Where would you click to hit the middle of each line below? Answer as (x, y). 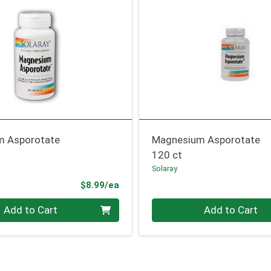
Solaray (165, 169)
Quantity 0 (175, 205)
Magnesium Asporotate (206, 140)
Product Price (149, 184)
